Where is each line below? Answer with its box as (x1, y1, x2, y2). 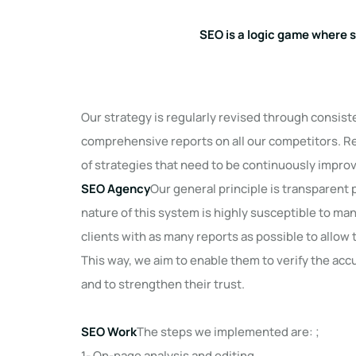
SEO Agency (81, 180, 150, 197)
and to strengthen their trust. (81, 276, 247, 292)
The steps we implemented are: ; (137, 323, 319, 340)
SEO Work (81, 323, 137, 340)
